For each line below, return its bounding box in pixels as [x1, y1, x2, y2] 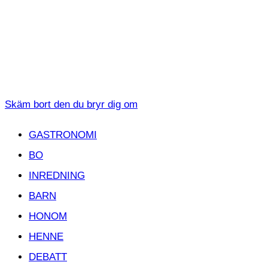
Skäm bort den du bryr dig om [5, 99, 138, 111]
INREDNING [29, 170, 85, 182]
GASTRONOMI [29, 129, 97, 141]
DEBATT [29, 251, 67, 263]
